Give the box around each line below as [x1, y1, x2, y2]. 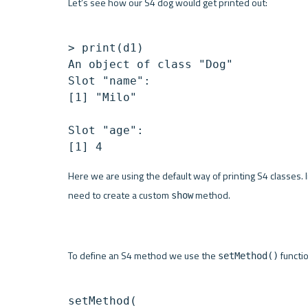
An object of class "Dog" [67, 58, 233, 71]
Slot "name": [67, 74, 151, 88]
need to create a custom [67, 188, 171, 203]
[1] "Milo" [67, 91, 137, 104]
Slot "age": [67, 124, 144, 137]
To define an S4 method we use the [67, 247, 218, 263]
